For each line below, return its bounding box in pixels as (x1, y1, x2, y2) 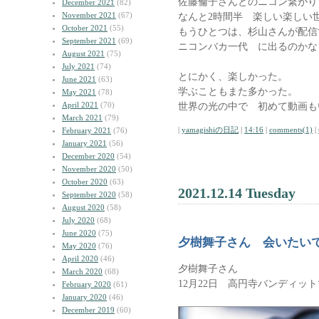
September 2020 (62, 190, 116, 199)
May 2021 (62, 88, 96, 96)
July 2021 (62, 62, 95, 70)
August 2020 (62, 203, 105, 211)
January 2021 (62, 139, 107, 147)
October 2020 (62, 177, 108, 186)
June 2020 (62, 229, 96, 237)
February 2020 (62, 280, 111, 288)
